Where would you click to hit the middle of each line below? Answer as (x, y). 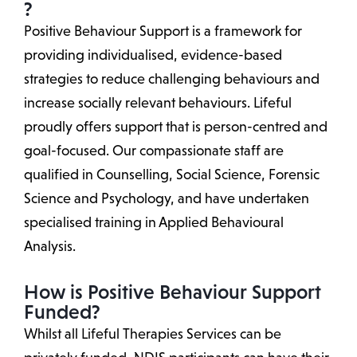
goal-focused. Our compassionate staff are (154, 151)
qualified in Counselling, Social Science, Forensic (172, 175)
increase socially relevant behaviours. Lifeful (158, 103)
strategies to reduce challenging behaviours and (172, 79)
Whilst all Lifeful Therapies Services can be (153, 334)
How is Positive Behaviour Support (173, 292)
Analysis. (50, 247)
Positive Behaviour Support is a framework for (163, 31)
